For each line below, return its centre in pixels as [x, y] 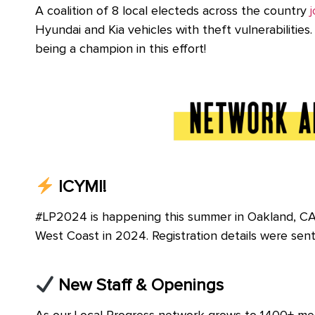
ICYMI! [81, 187]
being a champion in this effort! [121, 49]
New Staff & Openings [139, 286]
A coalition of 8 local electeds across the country [171, 11]
